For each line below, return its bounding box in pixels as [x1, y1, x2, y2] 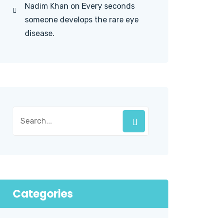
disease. [25, 29, 54, 38]
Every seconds [82, 1, 135, 11]
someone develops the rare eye [25, 15, 139, 24]
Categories [13, 186, 73, 201]
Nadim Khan [25, 1, 69, 11]
